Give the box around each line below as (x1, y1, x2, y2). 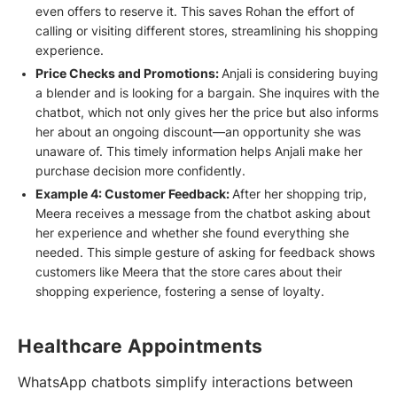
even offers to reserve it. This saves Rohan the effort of (35, 4, 354, 19)
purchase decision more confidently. (35, 164, 245, 179)
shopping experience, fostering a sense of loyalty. (35, 284, 324, 300)
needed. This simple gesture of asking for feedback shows (35, 245, 375, 261)
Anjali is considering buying (221, 66, 378, 82)
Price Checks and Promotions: (35, 66, 222, 82)
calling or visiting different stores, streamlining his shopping (35, 24, 378, 39)
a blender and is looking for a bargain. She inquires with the (35, 86, 379, 101)
